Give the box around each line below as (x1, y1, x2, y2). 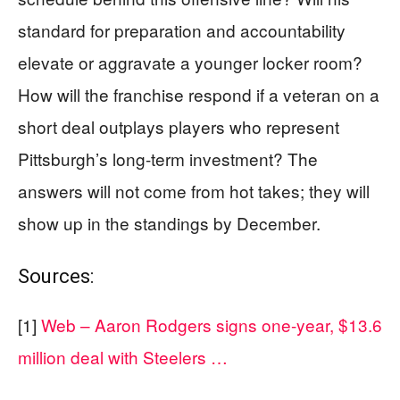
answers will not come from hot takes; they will (18, 179, 370, 203)
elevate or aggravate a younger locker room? (18, 50, 362, 74)
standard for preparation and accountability (18, 18, 346, 42)
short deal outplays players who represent (18, 114, 339, 138)
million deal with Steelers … (18, 345, 228, 369)
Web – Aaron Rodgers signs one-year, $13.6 (41, 312, 382, 337)
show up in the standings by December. (18, 211, 321, 235)
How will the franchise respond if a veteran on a (18, 82, 379, 106)
